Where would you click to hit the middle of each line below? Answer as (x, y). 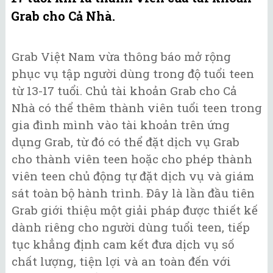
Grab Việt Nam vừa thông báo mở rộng (121, 57)
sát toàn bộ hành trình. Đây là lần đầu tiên (133, 193)
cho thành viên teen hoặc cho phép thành (132, 159)
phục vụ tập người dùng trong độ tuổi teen (133, 74)
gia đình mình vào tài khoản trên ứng (121, 125)
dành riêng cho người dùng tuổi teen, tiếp (131, 227)
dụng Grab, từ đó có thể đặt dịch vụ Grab (126, 142)
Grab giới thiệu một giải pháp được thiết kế (135, 210)
